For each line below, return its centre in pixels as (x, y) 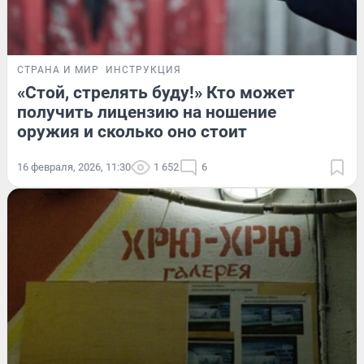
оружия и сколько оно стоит (132, 132)
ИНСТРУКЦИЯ (143, 70)
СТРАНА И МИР (58, 70)
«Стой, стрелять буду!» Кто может (156, 93)
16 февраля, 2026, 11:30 (74, 167)
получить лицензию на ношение (147, 113)
